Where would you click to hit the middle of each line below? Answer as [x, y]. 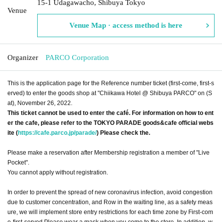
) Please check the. [123, 133]
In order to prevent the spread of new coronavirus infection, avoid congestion [110, 192]
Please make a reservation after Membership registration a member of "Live [109, 152]
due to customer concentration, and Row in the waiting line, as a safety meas [110, 202]
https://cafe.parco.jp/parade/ [57, 133]
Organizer [23, 57]
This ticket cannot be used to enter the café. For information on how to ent [111, 113]
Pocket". [18, 162]
